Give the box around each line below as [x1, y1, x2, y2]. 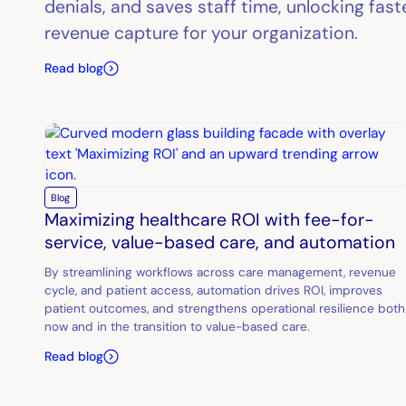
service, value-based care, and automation [44, 231, 396, 255]
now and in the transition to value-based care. [44, 317, 311, 334]
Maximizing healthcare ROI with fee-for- [44, 208, 375, 232]
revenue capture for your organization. [44, 22, 359, 45]
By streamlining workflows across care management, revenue [44, 263, 397, 280]
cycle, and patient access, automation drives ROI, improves [44, 281, 383, 298]
